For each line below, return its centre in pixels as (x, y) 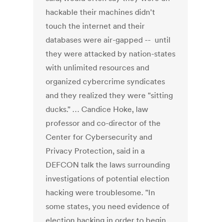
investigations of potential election (108, 179)
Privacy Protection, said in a (95, 151)
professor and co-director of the (103, 123)
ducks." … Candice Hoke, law (97, 109)
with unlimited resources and (98, 68)
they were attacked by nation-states (111, 54)
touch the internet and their (95, 26)
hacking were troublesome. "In (101, 193)
